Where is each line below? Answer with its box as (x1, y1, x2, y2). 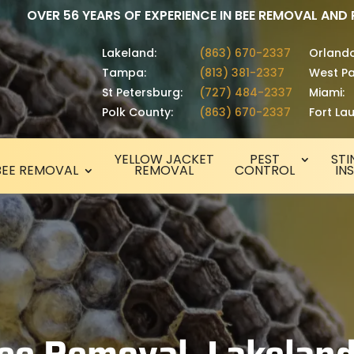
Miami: (308, 85, 345, 100)
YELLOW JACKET (114, 150, 214, 168)
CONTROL (234, 161, 295, 179)
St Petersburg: (101, 85, 183, 100)
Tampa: (101, 65, 146, 81)
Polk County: (101, 104, 173, 120)
